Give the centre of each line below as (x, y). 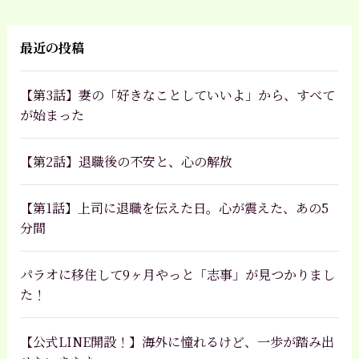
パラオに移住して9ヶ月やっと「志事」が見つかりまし (177, 274)
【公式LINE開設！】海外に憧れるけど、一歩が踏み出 (177, 341)
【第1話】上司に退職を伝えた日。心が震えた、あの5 (174, 208)
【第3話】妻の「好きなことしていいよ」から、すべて (177, 94)
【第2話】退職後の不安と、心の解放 (126, 161)
